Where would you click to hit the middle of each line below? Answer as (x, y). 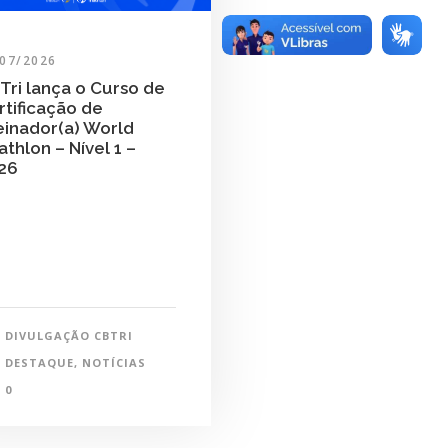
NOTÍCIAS (113, 363)
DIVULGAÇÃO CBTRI (68, 336)
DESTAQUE (39, 363)
